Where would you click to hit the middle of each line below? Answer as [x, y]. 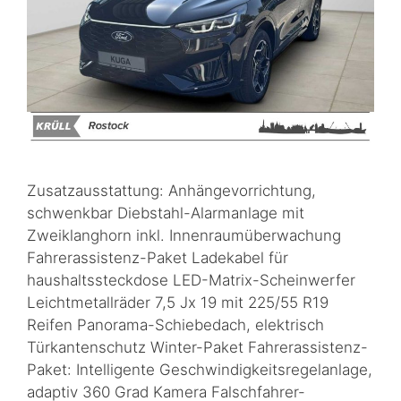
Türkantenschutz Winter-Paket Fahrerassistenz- [197, 347]
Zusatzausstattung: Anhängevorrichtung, [171, 191]
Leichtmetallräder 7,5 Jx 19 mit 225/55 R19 [178, 303]
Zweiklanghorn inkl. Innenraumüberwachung [184, 235]
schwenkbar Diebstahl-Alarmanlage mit [166, 213]
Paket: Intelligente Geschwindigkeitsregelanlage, [200, 370]
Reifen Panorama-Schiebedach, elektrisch [175, 325]
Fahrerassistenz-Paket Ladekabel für [158, 258]
